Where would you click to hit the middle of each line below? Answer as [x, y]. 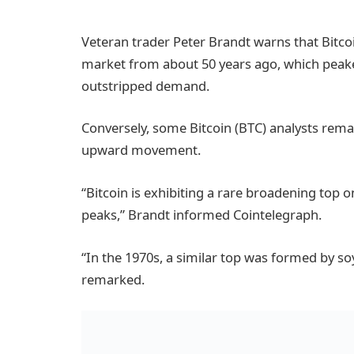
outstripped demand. [145, 85]
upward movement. [141, 150]
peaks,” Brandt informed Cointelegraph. [201, 214]
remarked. [113, 279]
